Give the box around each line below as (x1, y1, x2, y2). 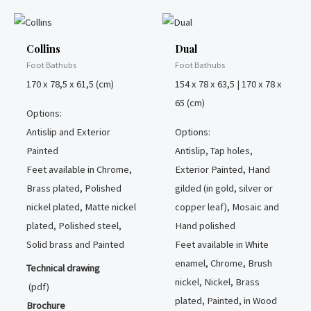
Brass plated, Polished (26, 181, 121, 194)
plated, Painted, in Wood (174, 294, 277, 307)
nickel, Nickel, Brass (174, 275, 260, 288)
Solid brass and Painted (26, 237, 124, 251)
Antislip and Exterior (26, 125, 110, 138)
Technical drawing (26, 262, 100, 274)
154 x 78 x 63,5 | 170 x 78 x (174, 78, 282, 91)
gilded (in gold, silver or (174, 181, 273, 194)
